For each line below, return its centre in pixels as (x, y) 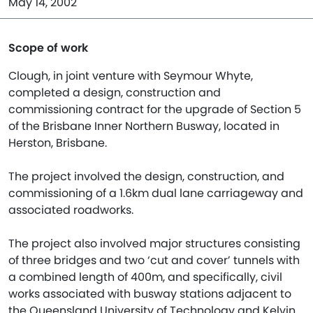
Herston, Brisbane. (58, 143)
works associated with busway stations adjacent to (150, 294)
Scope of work (48, 48)
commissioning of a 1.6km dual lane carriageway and (156, 193)
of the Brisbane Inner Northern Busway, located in (144, 126)
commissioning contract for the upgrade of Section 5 (155, 109)
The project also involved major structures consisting (154, 243)
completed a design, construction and (115, 93)
